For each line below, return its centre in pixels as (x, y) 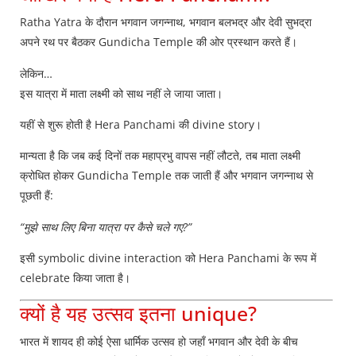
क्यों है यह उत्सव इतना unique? (138, 313)
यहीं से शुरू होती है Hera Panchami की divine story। (141, 125)
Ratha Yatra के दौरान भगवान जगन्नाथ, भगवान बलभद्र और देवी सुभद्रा (166, 22)
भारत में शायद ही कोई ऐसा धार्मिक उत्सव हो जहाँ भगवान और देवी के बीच (159, 341)
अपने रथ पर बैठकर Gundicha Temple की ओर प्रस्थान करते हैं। (159, 42)
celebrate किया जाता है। (75, 278)
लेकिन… (36, 73)
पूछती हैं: (37, 195)
